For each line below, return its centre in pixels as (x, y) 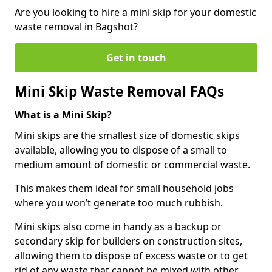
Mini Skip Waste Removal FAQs (119, 91)
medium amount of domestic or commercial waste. (132, 164)
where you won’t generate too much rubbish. (119, 202)
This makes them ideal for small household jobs (124, 188)
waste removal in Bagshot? (77, 26)
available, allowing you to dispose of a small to (121, 150)
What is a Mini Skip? (63, 114)
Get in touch (136, 57)
